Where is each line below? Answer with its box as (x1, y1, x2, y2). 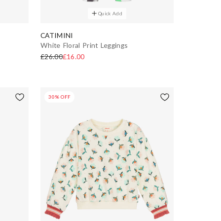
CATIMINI (40, 31, 73, 39)
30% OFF (48, 93, 71, 100)
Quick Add (98, 10, 122, 16)
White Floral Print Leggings (40, 40, 128, 49)
